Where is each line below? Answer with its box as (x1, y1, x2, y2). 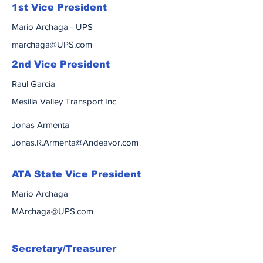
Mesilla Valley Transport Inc (12, 96, 116, 106)
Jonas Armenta (12, 120, 69, 130)
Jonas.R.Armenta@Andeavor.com (12, 137, 139, 147)
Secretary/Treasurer (12, 244, 116, 254)
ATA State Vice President (12, 169, 141, 179)
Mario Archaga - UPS (12, 22, 93, 32)
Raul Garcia (12, 79, 55, 89)
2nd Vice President (12, 59, 110, 69)
